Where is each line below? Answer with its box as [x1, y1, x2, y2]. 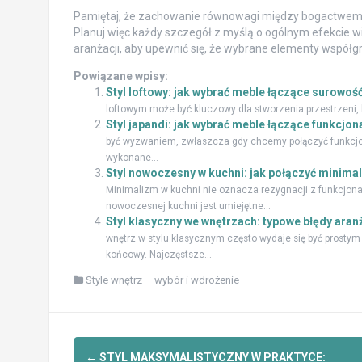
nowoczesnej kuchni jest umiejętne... [105, 200, 271, 213]
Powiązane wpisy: [73, 69, 168, 83]
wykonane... [105, 152, 158, 164]
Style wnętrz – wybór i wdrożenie [85, 274, 239, 287]
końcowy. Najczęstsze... [105, 249, 212, 261]
